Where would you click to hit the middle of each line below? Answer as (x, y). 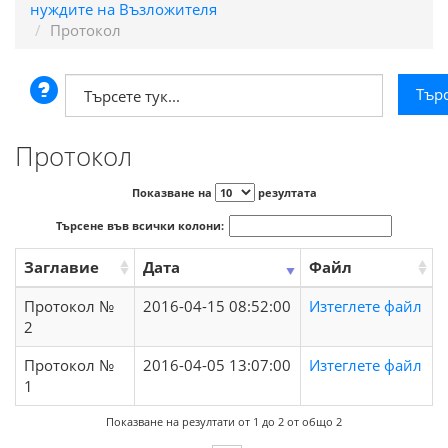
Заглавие (61, 267)
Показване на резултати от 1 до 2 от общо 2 (224, 422)
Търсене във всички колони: (139, 225)
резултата (285, 192)
